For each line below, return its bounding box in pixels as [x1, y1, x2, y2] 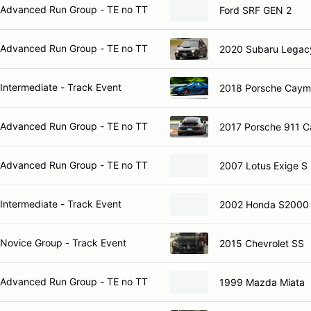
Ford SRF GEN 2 [219, 3, 292, 16]
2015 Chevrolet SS [219, 237, 304, 249]
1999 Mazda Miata [219, 276, 305, 288]
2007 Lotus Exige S [219, 159, 308, 171]
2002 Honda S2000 [219, 198, 309, 210]
